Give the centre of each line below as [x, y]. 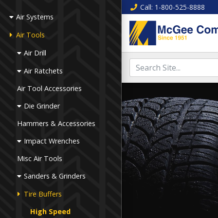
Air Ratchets [44, 71]
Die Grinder [42, 106]
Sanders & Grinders [55, 176]
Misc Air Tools [40, 158]
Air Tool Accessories [50, 88]
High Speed [51, 211]
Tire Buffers [43, 194]
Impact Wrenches [52, 141]
